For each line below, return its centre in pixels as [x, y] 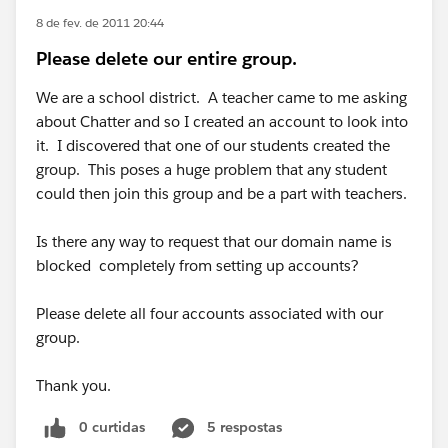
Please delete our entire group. [166, 58]
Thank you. [73, 385]
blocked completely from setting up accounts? [197, 265]
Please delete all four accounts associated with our [209, 313]
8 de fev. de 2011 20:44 [100, 22]
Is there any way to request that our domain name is [214, 241]
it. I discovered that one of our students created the [213, 145]
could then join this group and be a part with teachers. [223, 193]
